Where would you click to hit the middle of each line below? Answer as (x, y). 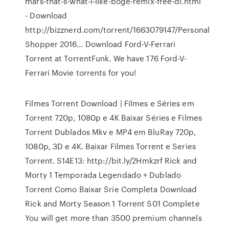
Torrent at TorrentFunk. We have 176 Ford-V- (106, 58)
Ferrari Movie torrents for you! (81, 73)
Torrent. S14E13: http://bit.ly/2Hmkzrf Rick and (111, 161)
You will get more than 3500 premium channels (113, 218)
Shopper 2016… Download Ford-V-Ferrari (100, 44)
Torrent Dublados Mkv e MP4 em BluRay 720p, (111, 132)
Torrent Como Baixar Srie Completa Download (111, 189)
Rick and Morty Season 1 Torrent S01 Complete (112, 203)
